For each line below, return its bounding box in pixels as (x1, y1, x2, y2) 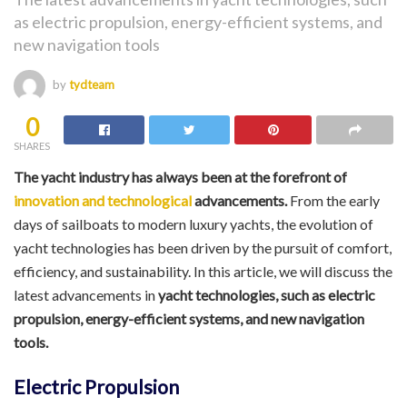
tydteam (69, 76, 114, 92)
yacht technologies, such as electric (158, 285, 375, 303)
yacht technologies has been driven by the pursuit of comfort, (14, 238, 392, 256)
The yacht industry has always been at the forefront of (14, 167, 347, 185)
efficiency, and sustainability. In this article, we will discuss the (14, 262, 392, 280)
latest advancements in (14, 285, 158, 303)
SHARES (14, 139, 50, 152)
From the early (287, 191, 380, 209)
